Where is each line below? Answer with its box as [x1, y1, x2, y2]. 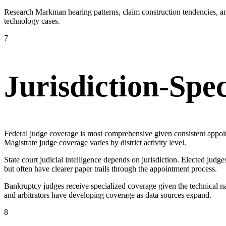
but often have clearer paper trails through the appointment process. [4, 164, 217, 173]
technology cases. [4, 17, 60, 26]
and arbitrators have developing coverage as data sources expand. [4, 190, 211, 199]
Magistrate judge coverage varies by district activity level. [4, 138, 186, 147]
